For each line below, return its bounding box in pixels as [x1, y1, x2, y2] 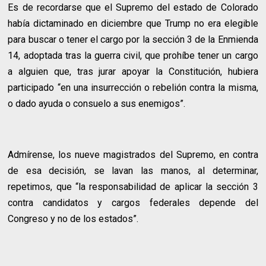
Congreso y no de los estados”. [8, 213, 139, 224]
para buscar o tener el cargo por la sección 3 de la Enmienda [8, 33, 258, 45]
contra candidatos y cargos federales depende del [8, 197, 258, 208]
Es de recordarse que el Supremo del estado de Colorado [8, 1, 258, 13]
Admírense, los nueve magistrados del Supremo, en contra [8, 148, 258, 160]
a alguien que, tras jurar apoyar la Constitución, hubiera [8, 65, 258, 77]
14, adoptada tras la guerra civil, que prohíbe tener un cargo [8, 49, 258, 61]
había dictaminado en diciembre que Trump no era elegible [8, 17, 258, 29]
